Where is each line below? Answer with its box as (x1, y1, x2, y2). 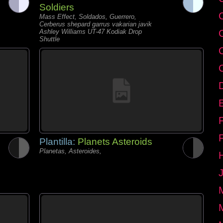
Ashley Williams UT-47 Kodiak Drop (39, 28, 142, 35)
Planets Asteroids (78, 136, 152, 147)
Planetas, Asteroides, (39, 147, 102, 155)
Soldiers (39, 2, 74, 12)
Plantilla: (39, 136, 78, 147)
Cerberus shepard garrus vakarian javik (39, 20, 152, 28)
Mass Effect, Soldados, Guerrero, (39, 13, 136, 20)
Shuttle (39, 35, 60, 43)
